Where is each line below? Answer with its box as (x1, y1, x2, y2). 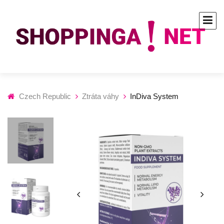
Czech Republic (19, 92, 71, 101)
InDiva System (130, 92, 178, 101)
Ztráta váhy (82, 92, 119, 101)
